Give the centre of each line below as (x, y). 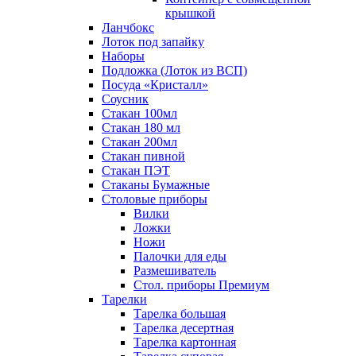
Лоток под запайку (153, 41)
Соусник (125, 99)
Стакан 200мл (139, 141)
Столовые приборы (155, 199)
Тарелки (124, 299)
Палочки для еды (180, 256)
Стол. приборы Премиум (201, 284)
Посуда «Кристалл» (155, 84)
